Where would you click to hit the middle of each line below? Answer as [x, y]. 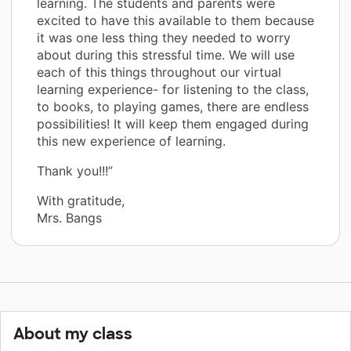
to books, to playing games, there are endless [173, 106]
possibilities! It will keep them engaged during [173, 123]
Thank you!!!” [75, 170]
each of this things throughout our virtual [159, 72]
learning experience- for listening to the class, [173, 89]
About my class [73, 333]
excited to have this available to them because [175, 20]
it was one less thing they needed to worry [164, 37]
